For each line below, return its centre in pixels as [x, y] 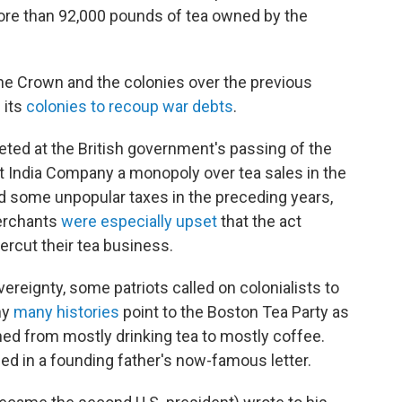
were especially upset [139, 222]
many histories [66, 312]
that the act [259, 222]
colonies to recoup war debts [130, 107]
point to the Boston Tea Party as [234, 312]
